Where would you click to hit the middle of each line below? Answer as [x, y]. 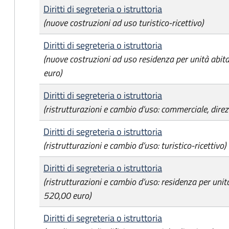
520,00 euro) [67, 196]
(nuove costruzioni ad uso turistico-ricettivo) [123, 23]
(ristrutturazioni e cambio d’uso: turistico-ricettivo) [135, 145]
